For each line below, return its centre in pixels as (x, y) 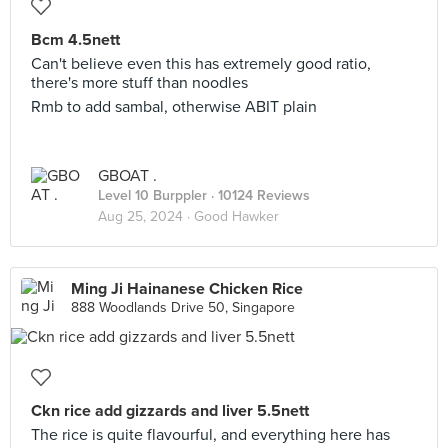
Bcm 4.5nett (75, 40)
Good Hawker (236, 216)
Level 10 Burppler (152, 195)
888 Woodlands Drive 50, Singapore (183, 307)
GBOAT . (127, 176)
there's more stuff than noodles (139, 83)
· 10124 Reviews (258, 195)
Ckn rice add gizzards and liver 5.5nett (170, 411)
